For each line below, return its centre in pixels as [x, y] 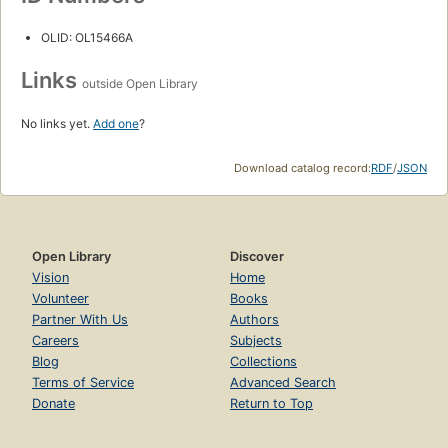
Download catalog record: [302, 167]
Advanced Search [283, 382]
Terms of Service [83, 382]
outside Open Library [140, 83]
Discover [257, 256]
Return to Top [271, 403]
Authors [254, 319]
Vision [50, 277]
